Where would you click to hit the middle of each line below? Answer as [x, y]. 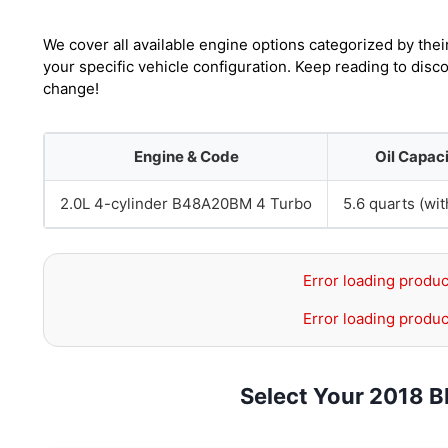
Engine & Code [186, 156]
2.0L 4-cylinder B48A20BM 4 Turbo [186, 203]
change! [71, 88]
